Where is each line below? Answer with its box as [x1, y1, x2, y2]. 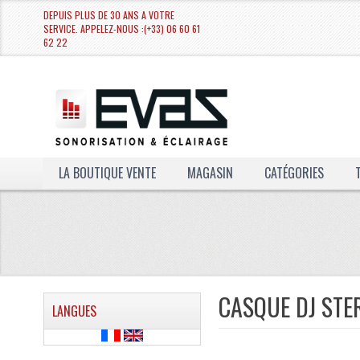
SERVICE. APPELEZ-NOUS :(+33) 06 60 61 [43, 22, 200, 35]
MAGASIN [186, 163, 233, 182]
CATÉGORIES [264, 163, 324, 182]
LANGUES [51, 301, 96, 321]
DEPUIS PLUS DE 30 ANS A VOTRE [43, 8, 174, 22]
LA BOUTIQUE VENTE [58, 163, 156, 182]
